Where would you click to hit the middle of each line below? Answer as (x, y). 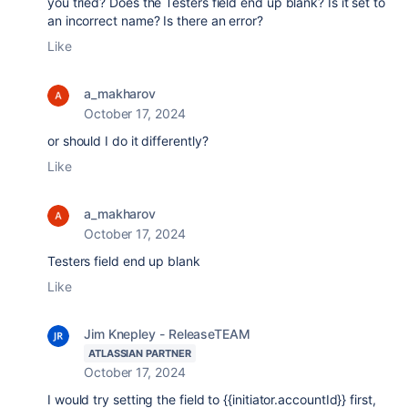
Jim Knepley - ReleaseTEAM (167, 333)
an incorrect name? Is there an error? (155, 20)
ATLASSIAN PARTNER (140, 353)
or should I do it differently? (128, 140)
